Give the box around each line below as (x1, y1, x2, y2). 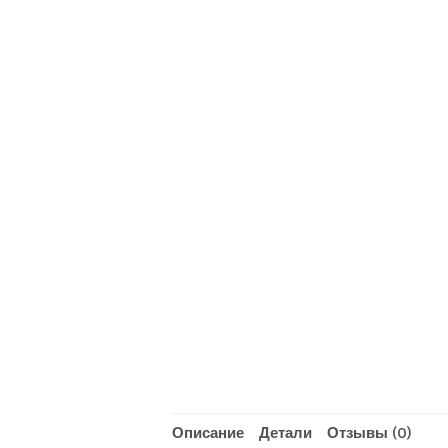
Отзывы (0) (327, 424, 413, 445)
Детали (259, 424, 313, 445)
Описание (172, 424, 245, 445)
